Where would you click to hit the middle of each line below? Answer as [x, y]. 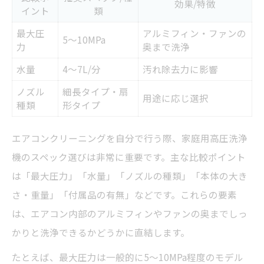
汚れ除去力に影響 [180, 69]
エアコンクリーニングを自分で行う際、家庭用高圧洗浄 [130, 138]
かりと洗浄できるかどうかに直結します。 [101, 232]
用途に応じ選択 [176, 98]
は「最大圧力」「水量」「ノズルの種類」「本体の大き [130, 176]
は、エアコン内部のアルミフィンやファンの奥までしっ [130, 214]
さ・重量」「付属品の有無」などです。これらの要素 [124, 195]
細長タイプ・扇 [95, 92]
